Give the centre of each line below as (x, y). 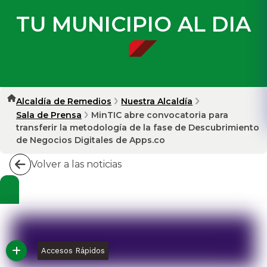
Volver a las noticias (76, 164)
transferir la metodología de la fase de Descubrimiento (138, 127)
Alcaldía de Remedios (64, 101)
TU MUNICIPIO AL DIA (133, 24)
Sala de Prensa (49, 115)
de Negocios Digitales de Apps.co (91, 140)
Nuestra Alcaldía (157, 101)
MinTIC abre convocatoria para (160, 115)
